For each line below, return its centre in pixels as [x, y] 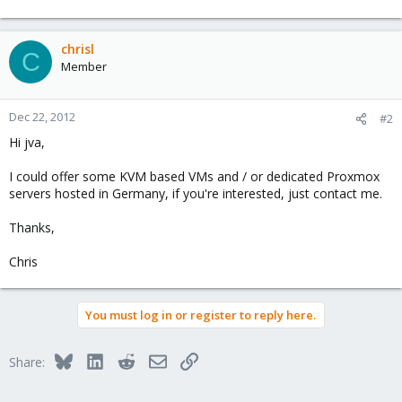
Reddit [153, 359]
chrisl [78, 49]
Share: [27, 362]
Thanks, [32, 227]
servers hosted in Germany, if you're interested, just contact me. [196, 193]
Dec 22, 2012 [42, 117]
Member [84, 66]
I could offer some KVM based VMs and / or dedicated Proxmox [194, 176]
